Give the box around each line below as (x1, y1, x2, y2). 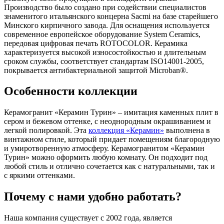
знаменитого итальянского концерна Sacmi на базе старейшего (4, 11, 218, 20)
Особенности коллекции (4, 84, 137, 98)
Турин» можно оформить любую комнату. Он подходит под (4, 153, 207, 162)
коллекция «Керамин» (88, 126, 164, 135)
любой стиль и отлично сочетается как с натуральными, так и (4, 162, 215, 171)
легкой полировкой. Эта (4, 126, 88, 135)
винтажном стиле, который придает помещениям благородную (4, 135, 220, 144)
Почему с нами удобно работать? (4, 190, 181, 203)
